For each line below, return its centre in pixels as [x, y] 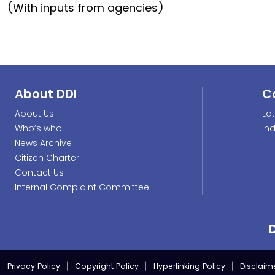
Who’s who [38, 128]
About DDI [46, 94]
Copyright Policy [107, 266]
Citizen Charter [47, 158]
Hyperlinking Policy [189, 266]
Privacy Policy [34, 266]
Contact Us [39, 172]
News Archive [43, 143]
